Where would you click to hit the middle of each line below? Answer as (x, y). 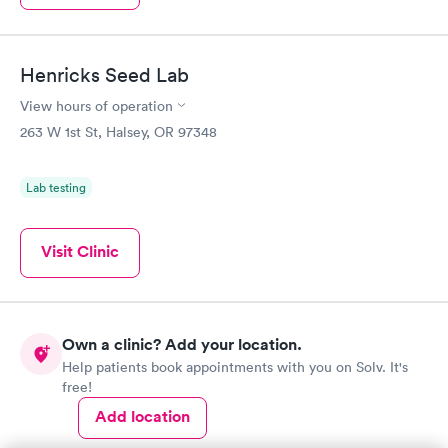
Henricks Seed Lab (104, 74)
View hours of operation (96, 105)
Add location (142, 416)
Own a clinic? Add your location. (182, 344)
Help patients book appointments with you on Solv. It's (235, 367)
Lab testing (56, 187)
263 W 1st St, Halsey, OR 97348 (118, 131)
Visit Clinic (80, 251)
